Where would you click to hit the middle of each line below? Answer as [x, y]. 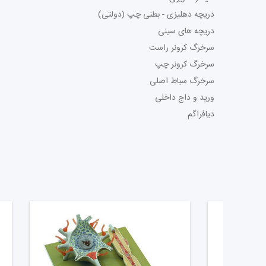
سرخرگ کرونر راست [182, 48]
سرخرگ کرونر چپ [185, 65]
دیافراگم [201, 115]
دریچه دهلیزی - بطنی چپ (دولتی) [156, 15]
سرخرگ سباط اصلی [182, 81]
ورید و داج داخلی [185, 98]
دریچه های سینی [186, 31]
